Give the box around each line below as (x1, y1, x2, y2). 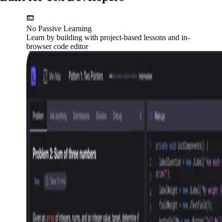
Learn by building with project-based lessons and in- (26, 33, 190, 42)
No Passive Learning (26, 24, 92, 33)
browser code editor (26, 42, 88, 51)
